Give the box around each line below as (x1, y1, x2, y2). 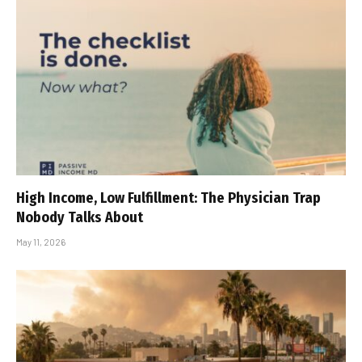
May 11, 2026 (16, 236, 65, 247)
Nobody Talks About (16, 208, 143, 226)
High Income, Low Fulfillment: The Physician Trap (16, 188, 321, 207)
